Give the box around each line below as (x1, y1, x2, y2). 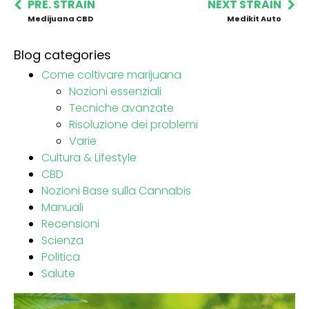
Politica (41, 248, 80, 265)
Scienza (41, 232, 83, 248)
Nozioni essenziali (69, 83, 161, 99)
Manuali (41, 199, 83, 215)
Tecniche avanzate (69, 99, 174, 116)
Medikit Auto (227, 12, 281, 24)
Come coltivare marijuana (41, 66, 181, 83)
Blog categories (14, 46, 111, 63)
